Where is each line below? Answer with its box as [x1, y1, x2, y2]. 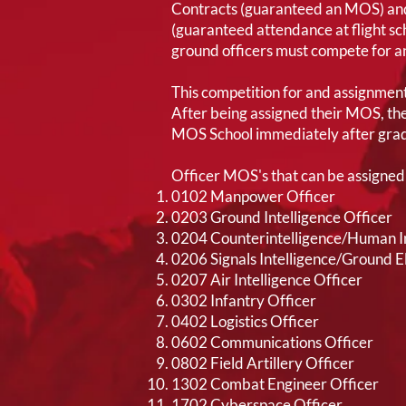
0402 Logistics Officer [171, 312, 319, 332]
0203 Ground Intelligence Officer [171, 208, 392, 227]
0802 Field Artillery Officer [171, 353, 354, 373]
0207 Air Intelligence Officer [171, 270, 362, 290]
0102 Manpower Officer [171, 187, 335, 207]
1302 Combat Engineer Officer [171, 374, 379, 394]
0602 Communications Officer [171, 333, 373, 353]
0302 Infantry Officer [171, 291, 316, 311]
